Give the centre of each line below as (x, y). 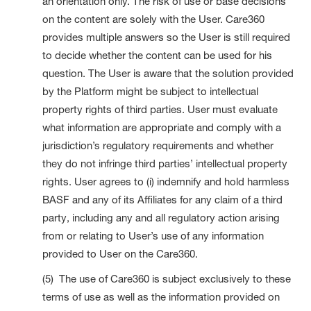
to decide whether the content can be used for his (158, 55)
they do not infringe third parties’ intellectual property (165, 163)
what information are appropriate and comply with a (162, 127)
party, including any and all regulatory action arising (161, 217)
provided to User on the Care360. (120, 253)
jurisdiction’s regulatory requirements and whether (158, 145)
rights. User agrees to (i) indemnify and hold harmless (166, 181)
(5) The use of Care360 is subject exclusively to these (167, 278)
